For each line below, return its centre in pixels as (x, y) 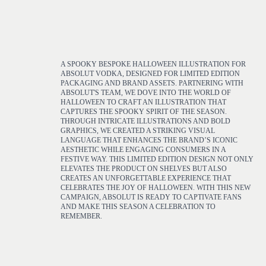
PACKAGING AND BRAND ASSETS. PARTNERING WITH (152, 83)
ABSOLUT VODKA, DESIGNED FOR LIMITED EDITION (150, 74)
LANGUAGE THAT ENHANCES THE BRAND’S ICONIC (149, 140)
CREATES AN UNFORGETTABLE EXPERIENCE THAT (146, 178)
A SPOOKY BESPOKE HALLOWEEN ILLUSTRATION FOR (153, 64)
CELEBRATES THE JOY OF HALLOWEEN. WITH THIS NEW (156, 188)
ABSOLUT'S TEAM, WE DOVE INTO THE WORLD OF (146, 93)
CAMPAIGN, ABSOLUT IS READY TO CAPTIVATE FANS (151, 197)
